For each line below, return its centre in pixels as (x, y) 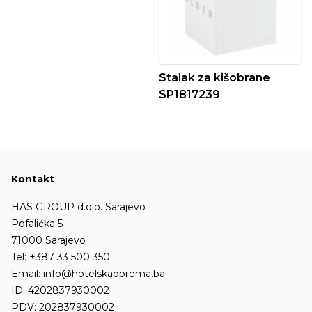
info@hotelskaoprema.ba (104, 274)
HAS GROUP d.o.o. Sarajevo (78, 207)
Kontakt (33, 179)
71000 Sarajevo (48, 240)
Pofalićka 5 (37, 224)
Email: (27, 274)
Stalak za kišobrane (214, 78)
